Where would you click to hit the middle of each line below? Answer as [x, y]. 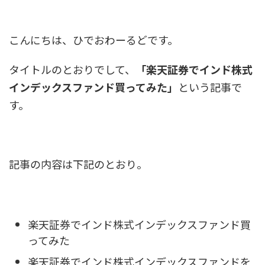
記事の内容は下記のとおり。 [78, 164]
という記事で [210, 87]
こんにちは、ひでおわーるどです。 [93, 39]
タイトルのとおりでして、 [72, 69]
